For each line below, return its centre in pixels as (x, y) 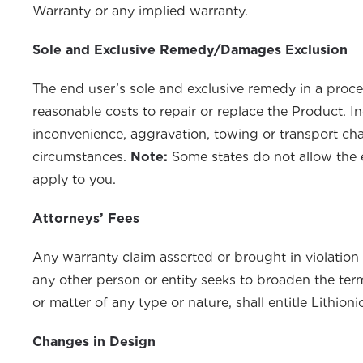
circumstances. (81, 157)
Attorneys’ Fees (86, 218)
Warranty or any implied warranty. (140, 11)
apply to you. (74, 179)
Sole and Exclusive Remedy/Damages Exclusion (190, 50)
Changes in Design (94, 342)
